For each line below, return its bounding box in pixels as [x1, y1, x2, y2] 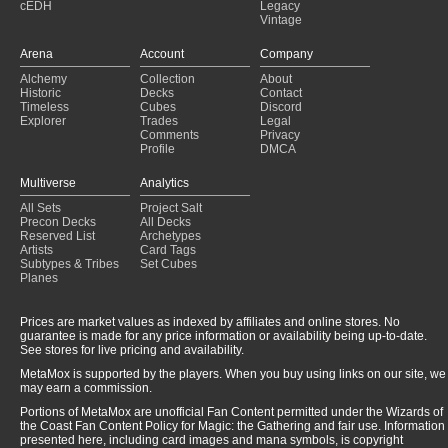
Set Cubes [140, 257, 197, 272]
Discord [260, 100, 302, 115]
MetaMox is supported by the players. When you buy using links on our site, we [20, 367, 446, 382]
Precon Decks [20, 215, 96, 230]
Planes [20, 271, 58, 286]
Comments [140, 128, 199, 143]
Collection [140, 72, 195, 87]
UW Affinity [40, 97, 104, 112]
